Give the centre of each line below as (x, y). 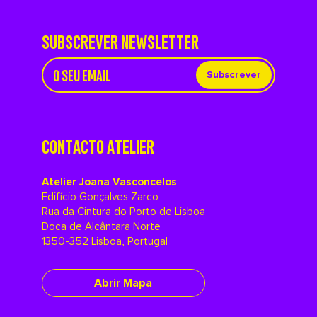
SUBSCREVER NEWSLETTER (120, 40)
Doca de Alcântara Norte (101, 226)
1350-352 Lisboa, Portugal (104, 241)
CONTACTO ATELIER (98, 145)
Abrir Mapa (123, 283)
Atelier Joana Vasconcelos (109, 182)
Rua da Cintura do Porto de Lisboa (123, 212)
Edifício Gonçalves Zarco (100, 197)
